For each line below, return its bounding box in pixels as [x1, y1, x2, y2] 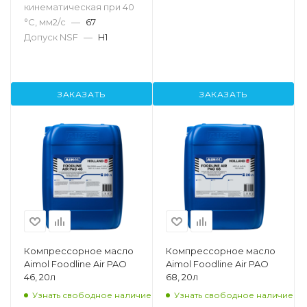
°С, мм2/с [24, 16, 66, 28]
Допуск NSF [24, 32, 78, 43]
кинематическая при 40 [24, 1, 134, 13]
